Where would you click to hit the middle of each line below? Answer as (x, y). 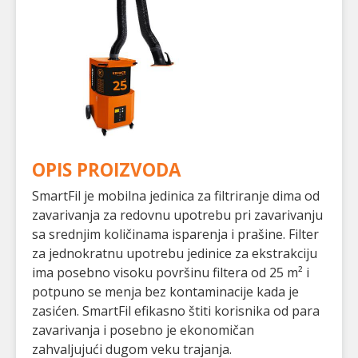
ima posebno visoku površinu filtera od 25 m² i (171, 273)
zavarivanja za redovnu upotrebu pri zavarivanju (177, 215)
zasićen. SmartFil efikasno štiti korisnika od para (176, 311)
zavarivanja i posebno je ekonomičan (143, 330)
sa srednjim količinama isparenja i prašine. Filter (175, 235)
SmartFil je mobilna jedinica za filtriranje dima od (176, 196)
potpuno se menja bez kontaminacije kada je (165, 292)
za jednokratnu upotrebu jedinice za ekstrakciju (175, 254)
